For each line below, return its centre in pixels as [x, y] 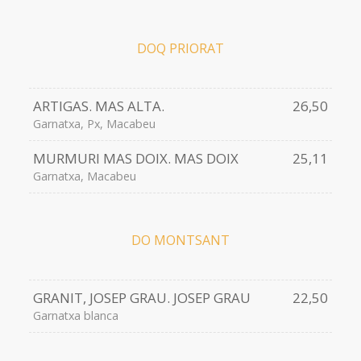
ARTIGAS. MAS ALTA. [98, 106]
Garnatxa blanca [75, 316]
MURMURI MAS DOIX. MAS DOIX [135, 159]
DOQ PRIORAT [180, 49]
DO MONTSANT [180, 241]
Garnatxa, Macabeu [84, 176]
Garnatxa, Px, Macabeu [94, 124]
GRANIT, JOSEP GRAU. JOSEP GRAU [141, 298]
